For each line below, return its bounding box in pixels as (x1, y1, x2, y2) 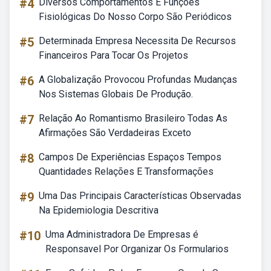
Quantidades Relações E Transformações (39, 166, 214, 177)
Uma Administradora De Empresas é (45, 229, 198, 240)
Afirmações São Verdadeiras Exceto (39, 127, 191, 139)
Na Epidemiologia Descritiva (39, 204, 158, 216)
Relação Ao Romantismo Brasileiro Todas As (39, 113, 227, 124)
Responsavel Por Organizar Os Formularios (45, 243, 229, 255)
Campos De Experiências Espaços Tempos (39, 151, 221, 163)
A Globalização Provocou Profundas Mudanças (39, 74, 237, 85)
